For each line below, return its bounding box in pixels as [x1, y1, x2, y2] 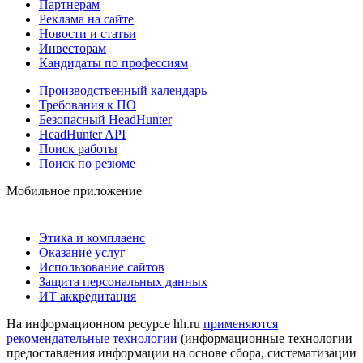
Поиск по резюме [39, 156, 135, 170]
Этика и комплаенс [39, 230, 145, 245]
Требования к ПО [39, 97, 136, 112]
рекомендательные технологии [6, 331, 177, 345]
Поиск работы [39, 141, 117, 156]
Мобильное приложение [6, 183, 142, 198]
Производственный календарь [39, 83, 207, 97]
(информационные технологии [177, 331, 352, 345]
